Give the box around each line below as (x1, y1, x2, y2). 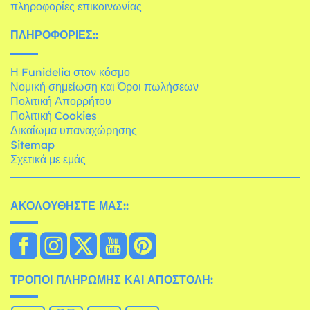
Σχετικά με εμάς (10, 152, 86, 167)
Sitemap (10, 138, 55, 152)
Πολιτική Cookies (10, 109, 97, 123)
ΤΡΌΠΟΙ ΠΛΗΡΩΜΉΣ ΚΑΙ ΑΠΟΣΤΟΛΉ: (10, 273, 213, 287)
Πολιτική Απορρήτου (10, 94, 111, 109)
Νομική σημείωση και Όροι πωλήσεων (10, 80, 199, 94)
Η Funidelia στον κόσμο (10, 65, 130, 80)
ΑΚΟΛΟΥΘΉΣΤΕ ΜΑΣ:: (10, 199, 129, 213)
